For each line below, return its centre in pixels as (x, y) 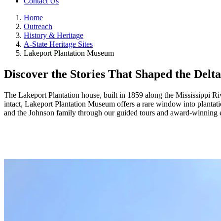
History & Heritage (54, 35)
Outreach (38, 26)
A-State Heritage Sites (58, 44)
